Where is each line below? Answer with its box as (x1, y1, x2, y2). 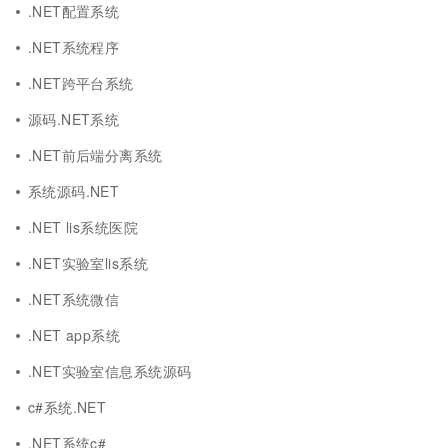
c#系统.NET (28, 397, 107, 417)
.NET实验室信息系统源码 (28, 361, 192, 381)
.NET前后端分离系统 (28, 145, 163, 165)
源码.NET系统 (28, 109, 120, 129)
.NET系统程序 (28, 37, 120, 57)
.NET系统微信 (28, 289, 120, 309)
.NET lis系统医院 (28, 217, 138, 237)
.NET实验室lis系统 (28, 253, 148, 273)
